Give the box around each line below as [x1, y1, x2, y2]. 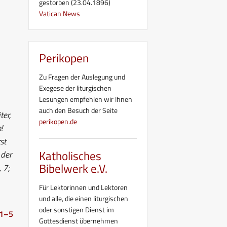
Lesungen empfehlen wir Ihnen [39, 93, 132, 104]
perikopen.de [39, 116, 77, 127]
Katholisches [39, 146, 101, 165]
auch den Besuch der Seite [39, 104, 118, 116]
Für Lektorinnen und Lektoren [39, 181, 128, 193]
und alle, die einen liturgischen [39, 193, 128, 204]
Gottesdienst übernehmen [39, 215, 118, 226]
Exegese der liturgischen [39, 82, 111, 93]
